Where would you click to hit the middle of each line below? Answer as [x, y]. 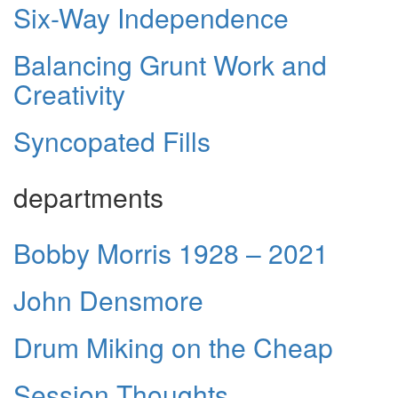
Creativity [69, 93]
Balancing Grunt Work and [170, 64]
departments [88, 196]
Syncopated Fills [112, 140]
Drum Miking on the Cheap [173, 346]
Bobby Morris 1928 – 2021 [171, 252]
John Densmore [108, 299]
